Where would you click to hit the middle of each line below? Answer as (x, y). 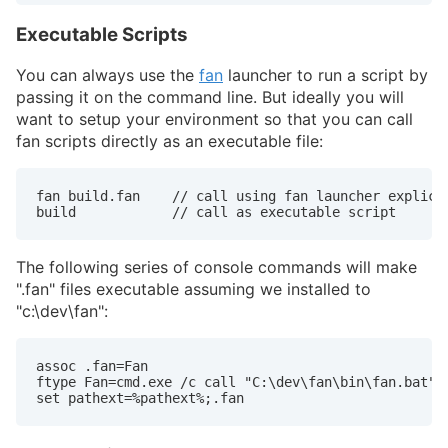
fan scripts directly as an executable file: (169, 141)
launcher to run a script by (325, 75)
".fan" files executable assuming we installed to (193, 289)
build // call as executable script (216, 212)
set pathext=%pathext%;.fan (140, 398)
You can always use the (107, 75)
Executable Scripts (102, 34)
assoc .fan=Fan (92, 366)
